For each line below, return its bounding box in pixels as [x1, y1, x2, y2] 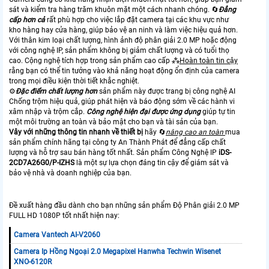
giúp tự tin [201, 107, 235, 116]
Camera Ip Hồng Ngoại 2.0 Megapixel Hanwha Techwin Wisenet [14, 247, 221, 256]
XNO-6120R [14, 257, 52, 266]
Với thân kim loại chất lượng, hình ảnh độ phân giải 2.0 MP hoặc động [9, 35, 237, 44]
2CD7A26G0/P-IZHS [9, 158, 76, 167]
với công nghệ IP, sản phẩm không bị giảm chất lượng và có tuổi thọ [9, 46, 229, 55]
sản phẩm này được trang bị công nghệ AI [99, 86, 235, 95]
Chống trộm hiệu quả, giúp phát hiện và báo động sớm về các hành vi [9, 97, 235, 106]
